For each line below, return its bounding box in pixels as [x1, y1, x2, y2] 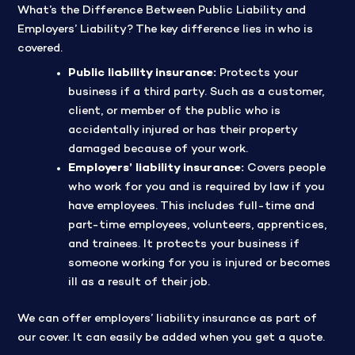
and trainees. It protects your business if [67, 239, 300, 251]
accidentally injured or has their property [67, 124, 297, 137]
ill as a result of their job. [67, 277, 210, 289]
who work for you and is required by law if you [67, 181, 325, 194]
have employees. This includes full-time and [67, 200, 315, 213]
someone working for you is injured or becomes [67, 258, 330, 270]
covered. [17, 43, 63, 55]
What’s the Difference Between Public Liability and [17, 5, 306, 17]
